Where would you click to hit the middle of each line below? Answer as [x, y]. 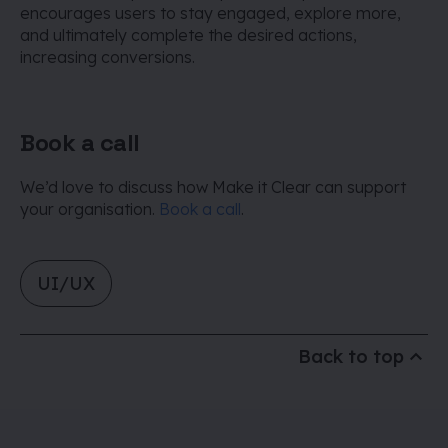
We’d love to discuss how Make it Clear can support [213, 187]
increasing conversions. [107, 57]
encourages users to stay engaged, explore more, [210, 13]
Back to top [351, 356]
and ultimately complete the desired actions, [188, 35]
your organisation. [89, 209]
